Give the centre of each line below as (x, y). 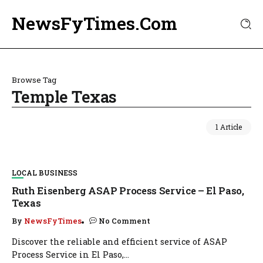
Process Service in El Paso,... (70, 254)
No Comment (124, 220)
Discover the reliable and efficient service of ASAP (119, 241)
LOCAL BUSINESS (45, 173)
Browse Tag (34, 80)
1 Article (229, 127)
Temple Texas (64, 97)
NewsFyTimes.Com (95, 23)
